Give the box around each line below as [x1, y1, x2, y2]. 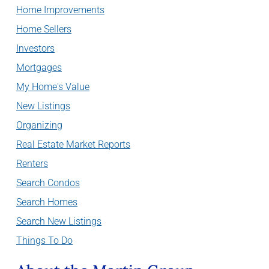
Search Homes [16, 196, 77, 208]
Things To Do [16, 235, 73, 246]
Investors [16, 43, 55, 54]
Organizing [16, 119, 62, 131]
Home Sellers [16, 23, 71, 35]
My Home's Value [16, 81, 89, 92]
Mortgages [16, 62, 62, 73]
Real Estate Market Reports [16, 139, 130, 150]
